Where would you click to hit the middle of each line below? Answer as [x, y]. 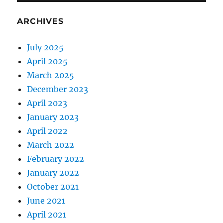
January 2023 [53, 117]
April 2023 [47, 103]
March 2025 [51, 75]
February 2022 [56, 159]
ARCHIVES [40, 21]
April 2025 [48, 61]
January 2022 [53, 172]
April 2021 [47, 214]
